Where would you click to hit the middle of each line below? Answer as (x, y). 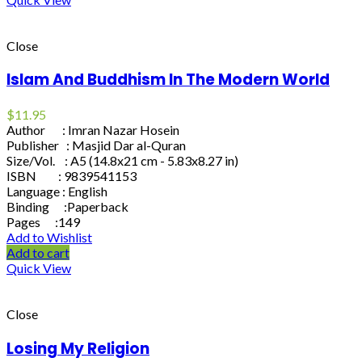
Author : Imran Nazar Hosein (93, 130)
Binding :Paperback (67, 207)
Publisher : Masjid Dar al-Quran (96, 145)
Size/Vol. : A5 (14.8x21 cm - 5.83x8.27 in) (122, 161)
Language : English (57, 192)
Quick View (39, 268)
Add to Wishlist (49, 238)
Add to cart (38, 253)
